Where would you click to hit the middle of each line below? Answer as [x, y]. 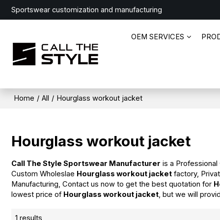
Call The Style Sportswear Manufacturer [86, 163]
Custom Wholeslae [44, 174]
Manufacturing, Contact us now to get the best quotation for [113, 184]
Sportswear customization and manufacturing [87, 10]
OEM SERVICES [157, 37]
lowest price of [38, 194]
